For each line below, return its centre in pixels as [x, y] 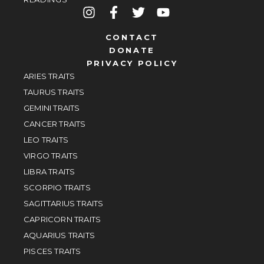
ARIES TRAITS [49, 76]
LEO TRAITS [46, 139]
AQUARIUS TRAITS [60, 235]
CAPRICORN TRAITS [62, 219]
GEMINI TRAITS [52, 108]
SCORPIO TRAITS [57, 187]
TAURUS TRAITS [54, 92]
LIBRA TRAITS [49, 171]
